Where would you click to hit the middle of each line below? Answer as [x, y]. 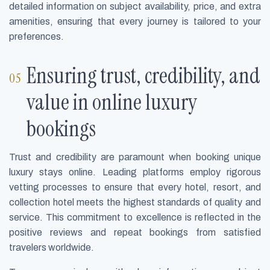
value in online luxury [112, 102]
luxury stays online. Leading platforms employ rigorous [135, 172]
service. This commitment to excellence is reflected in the [135, 217]
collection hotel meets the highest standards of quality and [135, 202]
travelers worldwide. [52, 247]
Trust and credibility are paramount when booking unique [135, 157]
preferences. [36, 36]
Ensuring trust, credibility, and [144, 75]
